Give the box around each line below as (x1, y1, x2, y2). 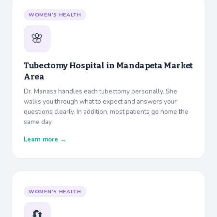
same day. (24, 117, 53, 127)
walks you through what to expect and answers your (24, 97, 177, 107)
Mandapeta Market (116, 61, 193, 71)
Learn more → (24, 135, 66, 144)
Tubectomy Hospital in (24, 61, 116, 71)
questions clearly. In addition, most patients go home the (24, 107, 188, 117)
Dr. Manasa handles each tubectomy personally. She (24, 87, 177, 96)
